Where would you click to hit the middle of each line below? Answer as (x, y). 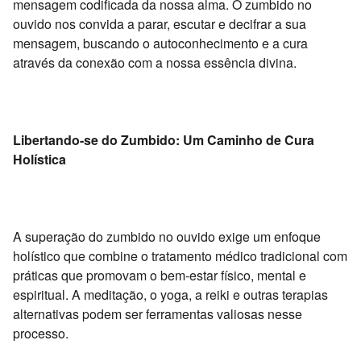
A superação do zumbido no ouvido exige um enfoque (167, 236)
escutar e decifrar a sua (238, 23)
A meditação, (108, 294)
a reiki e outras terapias (260, 294)
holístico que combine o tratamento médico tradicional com (180, 255)
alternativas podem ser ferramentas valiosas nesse (158, 313)
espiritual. (41, 294)
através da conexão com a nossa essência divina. (155, 62)
